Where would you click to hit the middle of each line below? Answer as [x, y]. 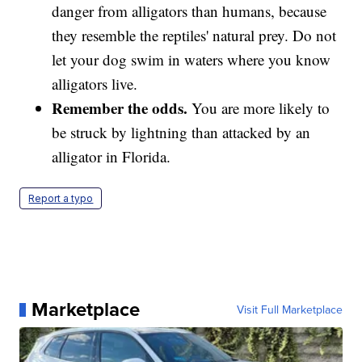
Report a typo [61, 199]
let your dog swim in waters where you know [192, 60]
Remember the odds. [120, 108]
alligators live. [95, 84]
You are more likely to [259, 108]
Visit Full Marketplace [289, 310]
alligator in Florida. [112, 157]
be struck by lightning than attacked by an [181, 133]
